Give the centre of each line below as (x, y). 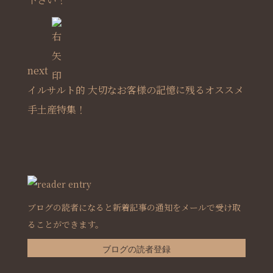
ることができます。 (65, 225)
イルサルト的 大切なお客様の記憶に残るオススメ (135, 90)
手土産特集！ (56, 110)
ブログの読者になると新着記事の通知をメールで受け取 (134, 207)
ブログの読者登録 (136, 250)
